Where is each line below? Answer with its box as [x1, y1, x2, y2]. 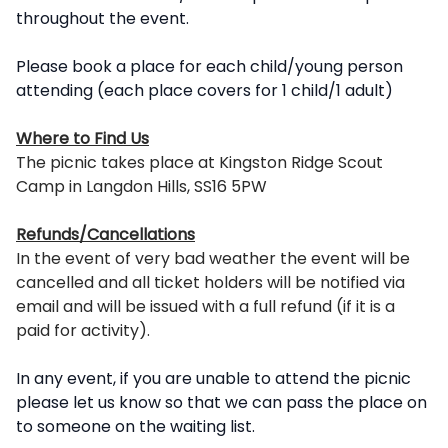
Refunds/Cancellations [16, 223, 195, 246]
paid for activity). [16, 319, 154, 342]
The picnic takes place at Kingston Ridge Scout [16, 151, 383, 174]
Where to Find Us [16, 127, 149, 150]
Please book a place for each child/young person [16, 55, 403, 78]
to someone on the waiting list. [16, 415, 255, 438]
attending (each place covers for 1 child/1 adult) [16, 79, 393, 102]
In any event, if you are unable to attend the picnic [16, 367, 411, 390]
